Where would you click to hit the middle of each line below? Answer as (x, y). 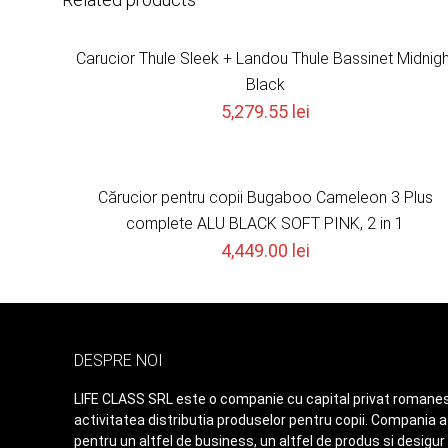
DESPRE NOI (118, 360)
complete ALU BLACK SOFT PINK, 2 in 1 (265, 223)
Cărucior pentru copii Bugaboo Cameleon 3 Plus (265, 197)
